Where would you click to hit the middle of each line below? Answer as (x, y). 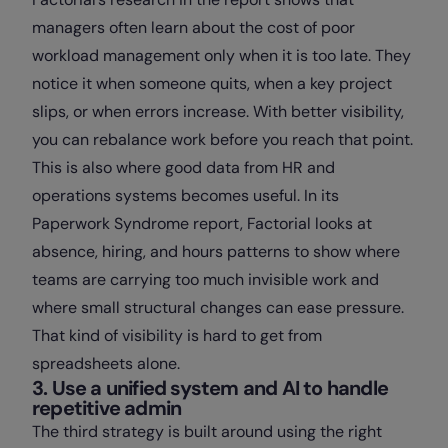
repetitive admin (107, 408)
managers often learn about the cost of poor (193, 28)
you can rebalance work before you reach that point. (222, 140)
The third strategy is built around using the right (207, 432)
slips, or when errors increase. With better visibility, (218, 112)
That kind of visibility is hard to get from (177, 336)
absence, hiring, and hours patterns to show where (216, 252)
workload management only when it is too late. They (221, 56)
